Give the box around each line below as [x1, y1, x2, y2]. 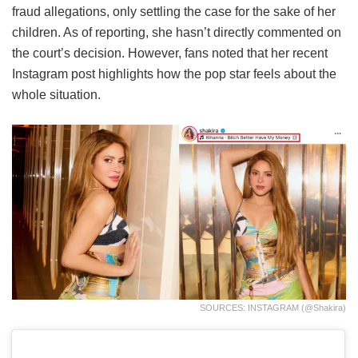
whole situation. [12, 87, 101, 101]
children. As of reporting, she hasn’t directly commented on [12, 25, 341, 39]
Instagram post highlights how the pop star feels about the [12, 66, 336, 81]
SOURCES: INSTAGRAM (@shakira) [200, 303, 346, 313]
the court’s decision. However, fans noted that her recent [12, 46, 328, 60]
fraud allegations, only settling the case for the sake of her [12, 4, 336, 18]
